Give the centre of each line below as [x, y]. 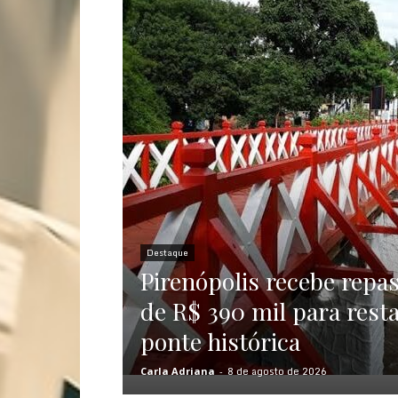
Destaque [167, 252]
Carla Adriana [178, 371]
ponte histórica [220, 341]
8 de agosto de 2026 [277, 371]
